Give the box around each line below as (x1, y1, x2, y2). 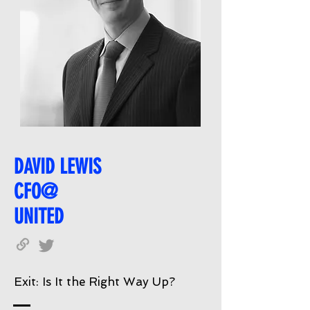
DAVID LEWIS (14, 154, 101, 179)
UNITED (14, 204, 64, 229)
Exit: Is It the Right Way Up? (14, 275, 175, 289)
